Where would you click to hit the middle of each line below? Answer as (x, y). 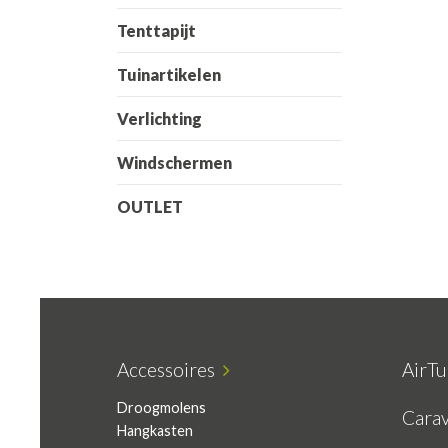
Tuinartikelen (169, 74)
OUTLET (150, 206)
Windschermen (174, 162)
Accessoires (170, 369)
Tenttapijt (156, 30)
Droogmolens (161, 407)
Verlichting (159, 118)
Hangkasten (155, 430)
